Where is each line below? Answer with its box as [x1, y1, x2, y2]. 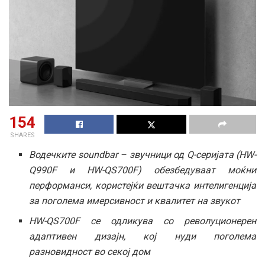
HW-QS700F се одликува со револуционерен [29, 215, 256, 227]
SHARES [9, 131, 35, 139]
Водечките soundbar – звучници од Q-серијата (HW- [29, 148, 256, 160]
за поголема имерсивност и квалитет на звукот [29, 195, 241, 206]
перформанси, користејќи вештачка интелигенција [29, 179, 256, 191]
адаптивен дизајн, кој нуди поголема [29, 230, 256, 242]
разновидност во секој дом [29, 245, 151, 257]
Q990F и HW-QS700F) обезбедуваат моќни [29, 164, 256, 176]
